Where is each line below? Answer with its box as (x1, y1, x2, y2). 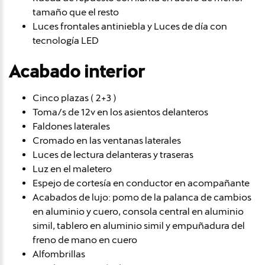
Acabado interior (9, 62, 145, 81)
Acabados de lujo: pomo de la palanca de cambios (33, 191, 251, 203)
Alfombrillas (33, 248, 85, 260)
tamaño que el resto (33, 6, 119, 18)
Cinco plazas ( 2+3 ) (33, 92, 117, 104)
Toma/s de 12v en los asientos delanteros (33, 106, 208, 118)
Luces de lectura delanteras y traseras (33, 148, 193, 160)
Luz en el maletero (33, 163, 112, 174)
